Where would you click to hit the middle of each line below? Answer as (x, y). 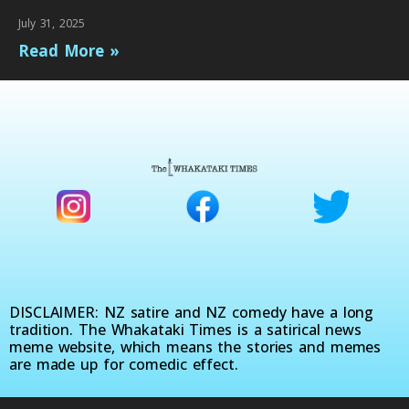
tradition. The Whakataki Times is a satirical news (185, 330)
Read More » (69, 50)
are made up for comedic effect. (124, 365)
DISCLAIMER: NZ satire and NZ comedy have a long (192, 313)
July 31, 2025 (52, 23)
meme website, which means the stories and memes (195, 347)
